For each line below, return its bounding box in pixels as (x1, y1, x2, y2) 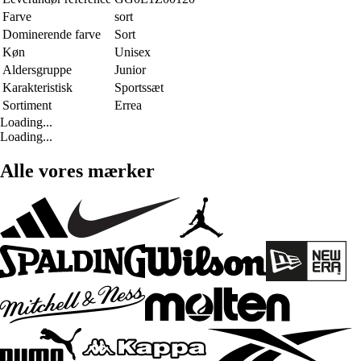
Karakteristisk (2, 80, 73, 94)
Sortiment (2, 98, 52, 112)
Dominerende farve (2, 27, 101, 41)
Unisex (114, 44, 151, 59)
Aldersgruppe (2, 62, 72, 77)
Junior (114, 62, 146, 77)
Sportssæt (114, 80, 164, 94)
